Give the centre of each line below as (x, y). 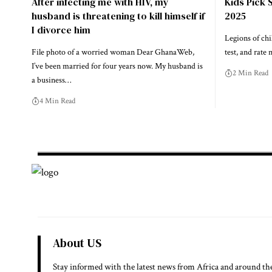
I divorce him (61, 30)
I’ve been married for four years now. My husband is (117, 66)
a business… (51, 80)
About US (77, 243)
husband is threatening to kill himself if (118, 16)
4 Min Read (57, 101)
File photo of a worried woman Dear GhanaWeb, (113, 53)
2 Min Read (250, 73)
